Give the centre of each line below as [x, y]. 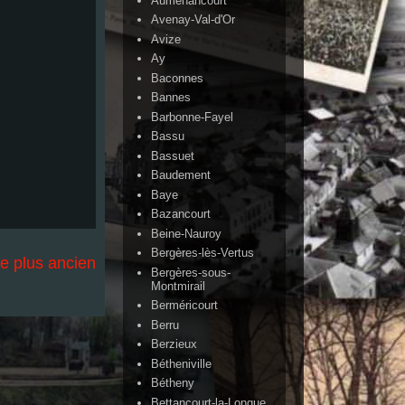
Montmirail [179, 286]
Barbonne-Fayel [193, 117]
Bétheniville [182, 363]
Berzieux [174, 344]
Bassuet [173, 155]
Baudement [181, 175]
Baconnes [178, 78]
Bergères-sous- [191, 272]
